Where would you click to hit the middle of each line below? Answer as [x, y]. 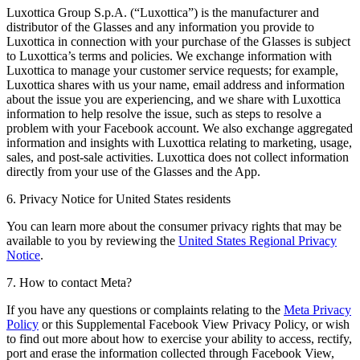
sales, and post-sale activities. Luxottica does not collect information [178, 157]
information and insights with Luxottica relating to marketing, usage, [179, 142]
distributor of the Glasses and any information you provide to [160, 27]
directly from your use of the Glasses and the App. [133, 171]
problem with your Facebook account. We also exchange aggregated [180, 128]
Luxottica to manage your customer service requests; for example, [172, 70]
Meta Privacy [317, 309]
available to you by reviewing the [92, 240]
